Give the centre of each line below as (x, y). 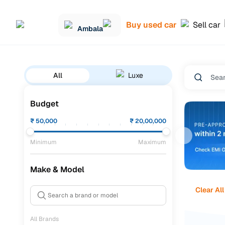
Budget (44, 104)
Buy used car (151, 25)
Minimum (43, 142)
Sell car (207, 25)
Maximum (152, 142)
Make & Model (57, 170)
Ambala (90, 28)
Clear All (209, 190)
